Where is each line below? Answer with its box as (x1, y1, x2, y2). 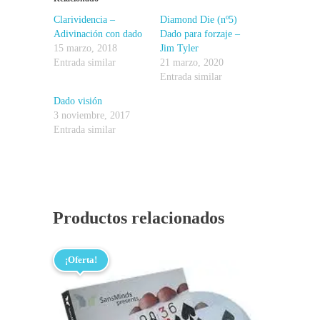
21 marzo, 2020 (160, 56, 224, 68)
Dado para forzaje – (160, 28, 240, 39)
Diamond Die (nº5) (160, 14, 237, 25)
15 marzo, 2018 (54, 42, 117, 54)
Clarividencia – (54, 14, 115, 25)
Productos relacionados (53, 208, 224, 227)
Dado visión (54, 95, 102, 106)
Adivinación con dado (54, 28, 142, 39)
